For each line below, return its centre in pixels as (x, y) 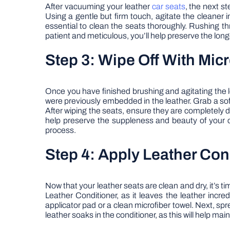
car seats (168, 6)
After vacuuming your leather (99, 6)
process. (61, 130)
